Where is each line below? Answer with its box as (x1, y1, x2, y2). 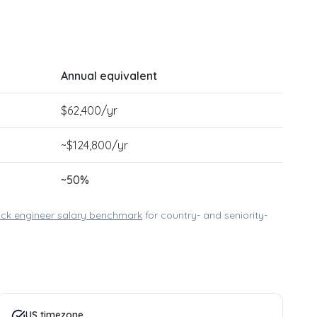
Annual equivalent (61, 69, 157, 83)
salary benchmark (54, 209, 142, 221)
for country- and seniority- (145, 209, 267, 221)
